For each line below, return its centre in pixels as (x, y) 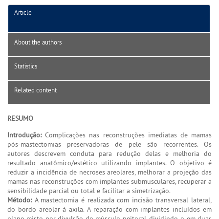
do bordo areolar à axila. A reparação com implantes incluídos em (109, 209)
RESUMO (20, 118)
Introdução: (24, 135)
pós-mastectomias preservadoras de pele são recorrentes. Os (109, 144)
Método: (20, 200)
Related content (35, 90)
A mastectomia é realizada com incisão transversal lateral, (122, 200)
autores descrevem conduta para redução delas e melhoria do (109, 153)
